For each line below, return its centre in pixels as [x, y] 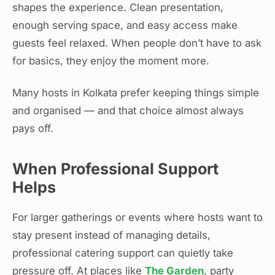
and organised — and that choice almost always [128, 110]
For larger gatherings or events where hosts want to [137, 217]
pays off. [33, 128]
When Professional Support [115, 168]
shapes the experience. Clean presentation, [118, 8]
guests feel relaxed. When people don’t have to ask [137, 43]
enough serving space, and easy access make [125, 25]
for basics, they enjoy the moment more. [111, 61]
